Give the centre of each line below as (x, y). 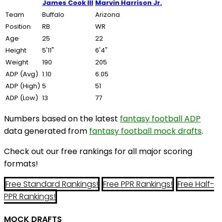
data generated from (47, 131)
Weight (17, 62)
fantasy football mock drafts (145, 131)
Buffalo (53, 15)
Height (16, 50)
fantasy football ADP (160, 119)
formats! (21, 164)
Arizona (108, 15)
